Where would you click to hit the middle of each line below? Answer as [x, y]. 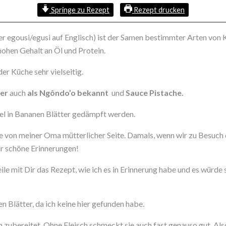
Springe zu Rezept [79, 10]
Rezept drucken [158, 10]
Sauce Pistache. [155, 93]
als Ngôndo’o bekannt [69, 93]
